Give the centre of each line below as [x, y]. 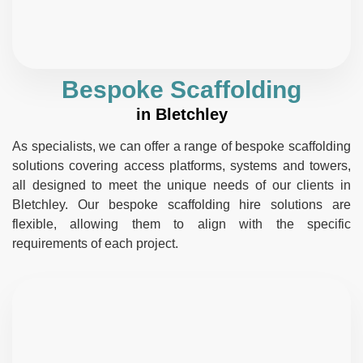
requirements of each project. [95, 243]
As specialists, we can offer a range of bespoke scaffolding [181, 146]
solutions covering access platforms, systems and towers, [181, 165]
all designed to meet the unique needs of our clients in [181, 185]
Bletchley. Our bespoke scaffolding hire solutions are [181, 204]
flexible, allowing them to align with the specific [181, 224]
